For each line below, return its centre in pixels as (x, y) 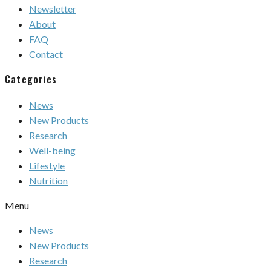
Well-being (52, 151)
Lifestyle (47, 166)
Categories (31, 79)
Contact (46, 54)
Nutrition (48, 181)
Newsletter (53, 8)
